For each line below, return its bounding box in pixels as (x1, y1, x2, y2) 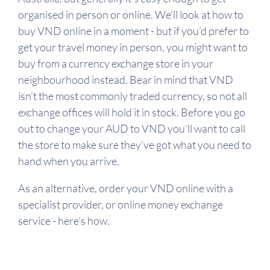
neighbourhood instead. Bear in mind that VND (18, 73, 233, 87)
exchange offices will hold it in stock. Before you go (18, 105, 245, 119)
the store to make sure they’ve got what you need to (18, 138, 251, 152)
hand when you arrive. (18, 154, 119, 168)
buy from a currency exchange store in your (18, 57, 213, 71)
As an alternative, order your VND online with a (18, 181, 233, 195)
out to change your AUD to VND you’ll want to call (18, 122, 245, 136)
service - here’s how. (18, 214, 110, 228)
